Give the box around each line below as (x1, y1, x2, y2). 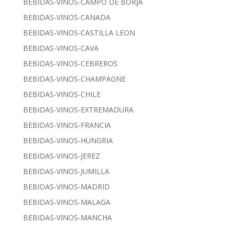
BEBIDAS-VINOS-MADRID (23, 182, 110, 192)
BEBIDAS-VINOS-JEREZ (23, 151, 100, 161)
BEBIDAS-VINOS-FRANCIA (23, 120, 111, 130)
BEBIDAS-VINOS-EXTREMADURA (23, 105, 133, 115)
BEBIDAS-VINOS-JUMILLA (23, 166, 109, 177)
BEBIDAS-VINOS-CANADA (23, 12, 110, 23)
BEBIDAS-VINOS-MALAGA (23, 197, 110, 207)
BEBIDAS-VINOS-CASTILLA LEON (23, 28, 135, 38)
